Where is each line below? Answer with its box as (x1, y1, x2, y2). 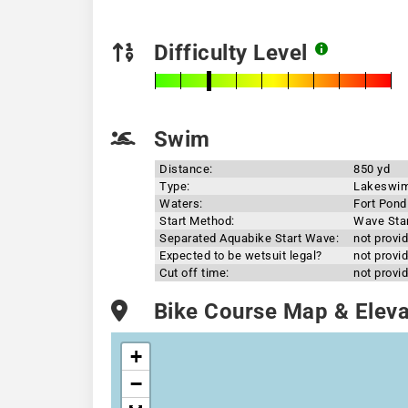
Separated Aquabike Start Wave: (159, 231, 339, 245)
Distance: (159, 162, 213, 176)
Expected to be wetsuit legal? (159, 249, 322, 262)
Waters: (159, 197, 203, 210)
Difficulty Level (148, 40, 313, 66)
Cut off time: (159, 266, 229, 280)
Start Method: (159, 214, 235, 228)
